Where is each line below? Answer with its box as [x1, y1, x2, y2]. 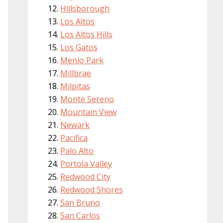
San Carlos [60, 210, 100, 221]
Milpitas [60, 81, 90, 92]
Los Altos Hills [60, 29, 112, 40]
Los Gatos [60, 42, 98, 53]
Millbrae [60, 68, 91, 79]
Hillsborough [60, 3, 110, 14]
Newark [60, 119, 90, 130]
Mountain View [60, 107, 116, 117]
